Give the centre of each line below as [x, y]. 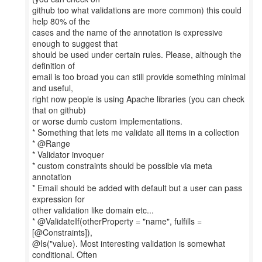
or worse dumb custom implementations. [107, 121]
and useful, [53, 88]
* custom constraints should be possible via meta [122, 166]
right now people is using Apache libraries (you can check [138, 99]
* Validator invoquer [68, 154]
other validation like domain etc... [93, 210]
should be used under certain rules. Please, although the [137, 54]
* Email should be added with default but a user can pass [137, 188]
